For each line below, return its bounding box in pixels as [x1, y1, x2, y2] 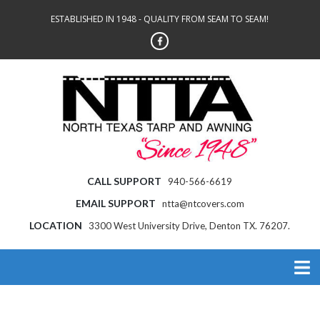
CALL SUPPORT [87, 174, 162, 187]
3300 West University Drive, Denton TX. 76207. [89, 219, 291, 231]
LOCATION [29, 219, 83, 231]
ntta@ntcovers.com [161, 197, 244, 209]
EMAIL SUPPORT [75, 196, 156, 209]
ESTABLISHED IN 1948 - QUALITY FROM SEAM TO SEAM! [51, 13, 269, 25]
